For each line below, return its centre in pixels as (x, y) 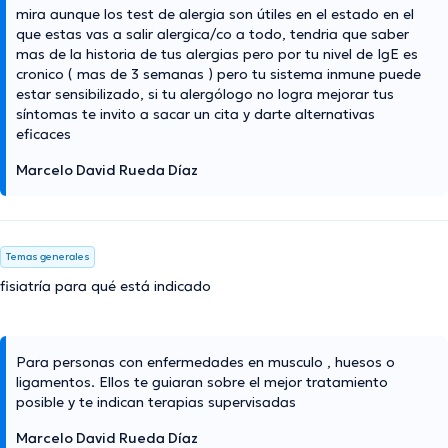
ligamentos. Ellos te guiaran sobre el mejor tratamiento (202, 381)
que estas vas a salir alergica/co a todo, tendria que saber (212, 33)
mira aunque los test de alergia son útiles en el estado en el (215, 13)
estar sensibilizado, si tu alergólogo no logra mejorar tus (205, 93)
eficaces (43, 133)
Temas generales (47, 256)
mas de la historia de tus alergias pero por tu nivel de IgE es (217, 53)
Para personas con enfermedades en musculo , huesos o (205, 361)
